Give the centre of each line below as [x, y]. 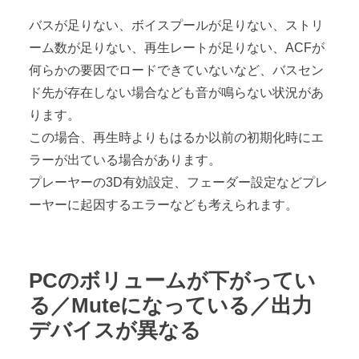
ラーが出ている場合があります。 [125, 159]
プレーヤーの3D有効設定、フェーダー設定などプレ [178, 182]
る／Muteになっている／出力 [171, 305]
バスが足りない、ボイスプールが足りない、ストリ [176, 25]
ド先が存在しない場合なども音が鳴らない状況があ [176, 92]
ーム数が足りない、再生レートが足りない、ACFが [177, 47]
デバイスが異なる [115, 330]
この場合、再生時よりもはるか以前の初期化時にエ [176, 137]
